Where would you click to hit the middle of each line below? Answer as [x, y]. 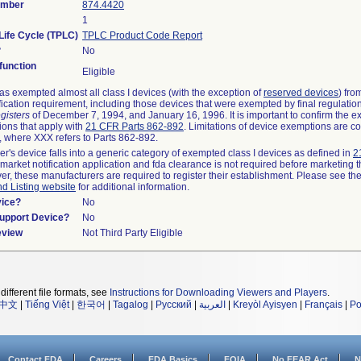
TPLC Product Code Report [142, 35]
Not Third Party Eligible [133, 233]
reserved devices [301, 93]
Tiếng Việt [47, 305]
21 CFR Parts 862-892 [135, 127]
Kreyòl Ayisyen [265, 305]
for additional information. [133, 187]
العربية [212, 305]
